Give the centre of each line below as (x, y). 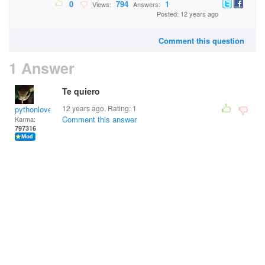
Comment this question (201, 41)
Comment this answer (99, 119)
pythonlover (35, 109)
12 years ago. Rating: (97, 108)
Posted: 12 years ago (188, 14)
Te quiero (81, 91)
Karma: (25, 119)
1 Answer (42, 68)
